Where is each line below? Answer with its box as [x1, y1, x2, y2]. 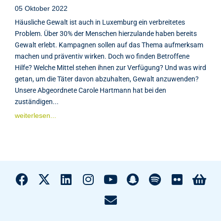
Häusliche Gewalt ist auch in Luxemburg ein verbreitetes [15, 18, 185, 26]
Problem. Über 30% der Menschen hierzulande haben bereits [15, 29, 197, 37]
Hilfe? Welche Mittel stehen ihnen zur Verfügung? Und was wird [15, 63, 206, 72]
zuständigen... [15, 97, 59, 106]
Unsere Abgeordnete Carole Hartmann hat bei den [15, 86, 166, 94]
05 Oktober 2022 [15, 4, 68, 12]
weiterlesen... [15, 111, 56, 119]
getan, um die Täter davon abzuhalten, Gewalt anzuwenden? [15, 74, 199, 83]
